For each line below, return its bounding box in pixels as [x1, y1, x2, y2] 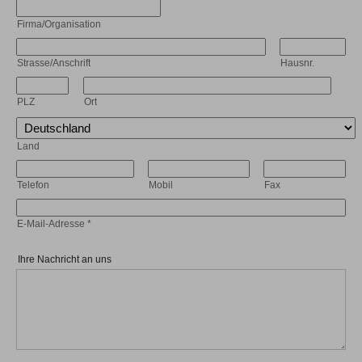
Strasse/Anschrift [17, 57, 90, 69]
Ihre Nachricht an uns [18, 254, 112, 266]
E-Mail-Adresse [17, 218, 87, 230]
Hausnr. [280, 57, 315, 69]
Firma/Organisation [17, 19, 101, 31]
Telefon [17, 179, 49, 192]
